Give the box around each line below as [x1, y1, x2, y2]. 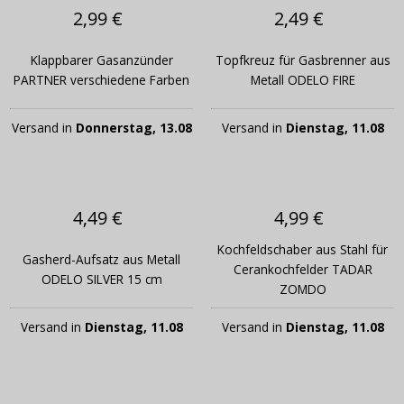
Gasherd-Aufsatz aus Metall [23, 251, 180, 269]
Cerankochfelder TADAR [233, 261, 372, 279]
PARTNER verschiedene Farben [14, 71, 189, 89]
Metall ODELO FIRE [250, 71, 355, 89]
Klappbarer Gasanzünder [30, 51, 173, 69]
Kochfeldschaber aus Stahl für [217, 241, 388, 259]
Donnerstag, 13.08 [75, 119, 192, 137]
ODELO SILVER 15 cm [41, 271, 162, 289]
